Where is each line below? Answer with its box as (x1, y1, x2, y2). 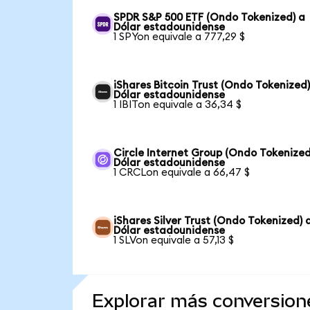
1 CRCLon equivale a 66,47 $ (113, 167, 250, 178)
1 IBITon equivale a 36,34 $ (113, 99, 242, 110)
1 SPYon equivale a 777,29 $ (113, 31, 246, 42)
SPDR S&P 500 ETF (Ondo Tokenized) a (113, 12, 306, 23)
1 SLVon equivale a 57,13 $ (113, 235, 235, 246)
